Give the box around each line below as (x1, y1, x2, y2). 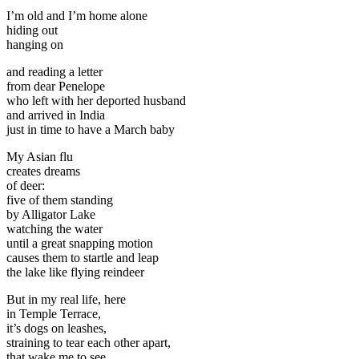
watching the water (6, 221, 103, 236)
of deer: (6, 178, 48, 192)
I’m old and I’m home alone (6, 8, 147, 22)
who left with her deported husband (6, 93, 186, 107)
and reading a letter (6, 64, 103, 79)
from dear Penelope (6, 79, 105, 93)
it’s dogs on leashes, (6, 321, 107, 335)
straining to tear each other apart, (6, 335, 171, 349)
